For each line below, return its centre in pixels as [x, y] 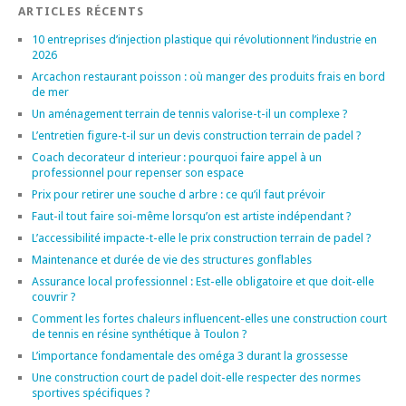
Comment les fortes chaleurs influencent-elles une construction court [209, 318]
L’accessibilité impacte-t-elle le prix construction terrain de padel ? [202, 237]
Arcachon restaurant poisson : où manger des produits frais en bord [208, 76]
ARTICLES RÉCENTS [82, 11]
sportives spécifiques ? [91, 392]
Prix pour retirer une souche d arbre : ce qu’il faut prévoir [179, 194]
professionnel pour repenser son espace [138, 172]
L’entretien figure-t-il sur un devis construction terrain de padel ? [197, 135]
